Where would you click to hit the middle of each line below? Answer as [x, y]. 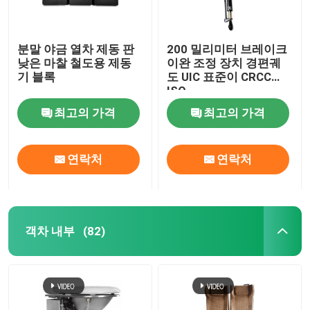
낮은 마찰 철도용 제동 [75, 63]
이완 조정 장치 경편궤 [224, 63]
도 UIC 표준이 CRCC [219, 76]
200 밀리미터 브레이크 [227, 49]
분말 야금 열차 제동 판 [76, 49]
